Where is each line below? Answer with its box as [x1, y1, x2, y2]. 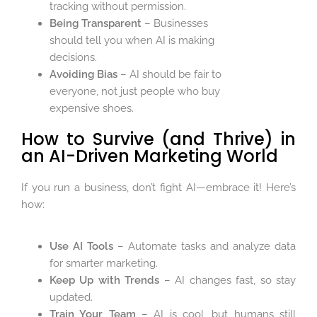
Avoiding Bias [50, 68, 117, 81]
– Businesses [142, 17, 208, 30]
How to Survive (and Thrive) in [21, 127, 296, 151]
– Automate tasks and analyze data [113, 239, 296, 253]
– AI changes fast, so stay [159, 273, 296, 287]
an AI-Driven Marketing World [21, 144, 278, 168]
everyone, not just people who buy [50, 85, 220, 98]
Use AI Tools [50, 239, 113, 253]
